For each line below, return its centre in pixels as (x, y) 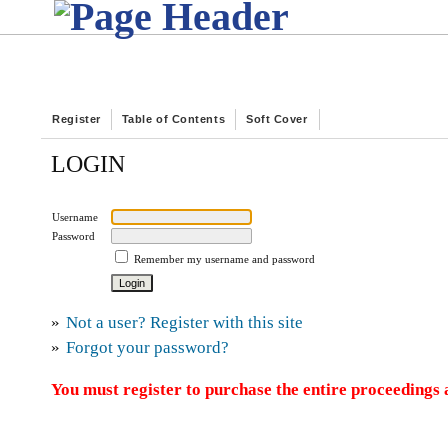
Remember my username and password (225, 258)
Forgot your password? (148, 348)
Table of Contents (173, 119)
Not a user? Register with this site (185, 323)
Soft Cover (277, 119)
